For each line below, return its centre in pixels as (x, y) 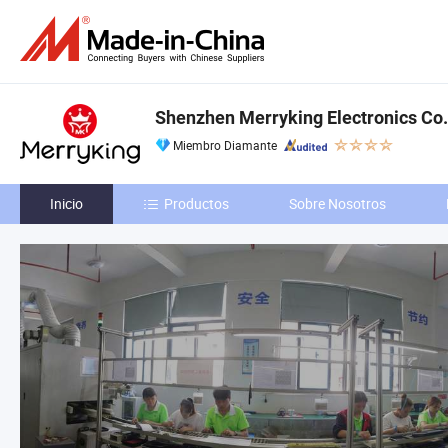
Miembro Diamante (225, 145)
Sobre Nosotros (337, 203)
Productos (196, 203)
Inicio (66, 203)
